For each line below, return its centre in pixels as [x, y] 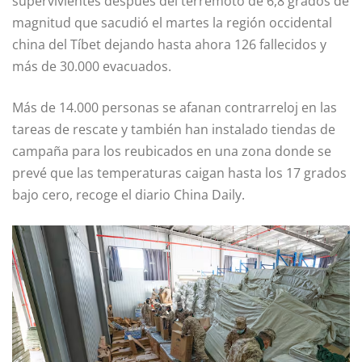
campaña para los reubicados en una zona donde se [172, 151]
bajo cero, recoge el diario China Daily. [128, 194]
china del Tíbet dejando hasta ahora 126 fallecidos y [169, 44]
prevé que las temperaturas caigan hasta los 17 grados [179, 173]
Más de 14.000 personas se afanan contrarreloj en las [175, 107]
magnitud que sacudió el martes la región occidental [172, 22]
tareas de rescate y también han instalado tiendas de [174, 129]
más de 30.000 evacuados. [92, 66]
